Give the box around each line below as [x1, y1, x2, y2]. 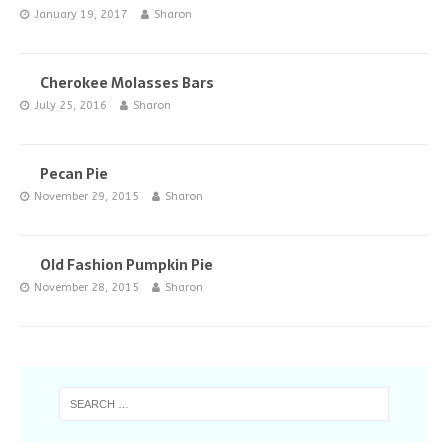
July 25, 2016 [34, 99, 107, 112]
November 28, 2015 [34, 281, 139, 294]
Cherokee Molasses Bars [40, 72, 214, 94]
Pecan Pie [40, 163, 108, 185]
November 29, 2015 [34, 190, 139, 203]
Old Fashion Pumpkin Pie [40, 254, 213, 276]
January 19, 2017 [34, 8, 128, 21]
